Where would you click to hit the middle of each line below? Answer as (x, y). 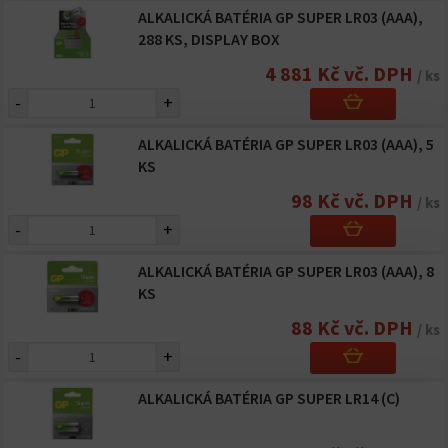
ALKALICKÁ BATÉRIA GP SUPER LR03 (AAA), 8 (285, 271)
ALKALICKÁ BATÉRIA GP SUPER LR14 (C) (268, 398)
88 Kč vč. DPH (354, 327)
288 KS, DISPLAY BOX (208, 39)
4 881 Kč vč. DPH (341, 73)
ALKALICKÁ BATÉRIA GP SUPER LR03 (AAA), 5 (285, 144)
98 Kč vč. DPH (354, 200)
